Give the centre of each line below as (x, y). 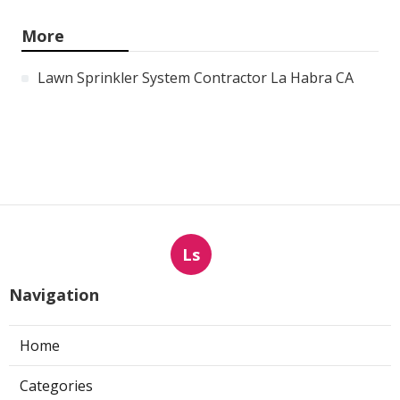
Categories (56, 385)
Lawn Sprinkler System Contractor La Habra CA (196, 77)
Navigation (54, 294)
